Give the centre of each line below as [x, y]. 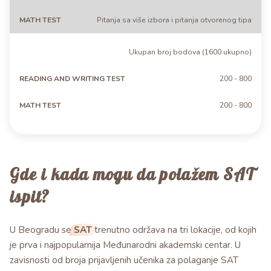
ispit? [30, 197]
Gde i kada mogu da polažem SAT [132, 175]
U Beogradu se [42, 230]
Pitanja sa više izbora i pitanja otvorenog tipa [174, 20]
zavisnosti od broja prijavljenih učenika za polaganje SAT [124, 260]
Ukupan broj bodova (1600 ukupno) [190, 52]
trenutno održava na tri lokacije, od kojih [174, 230]
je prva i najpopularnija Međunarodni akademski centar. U [125, 245]
